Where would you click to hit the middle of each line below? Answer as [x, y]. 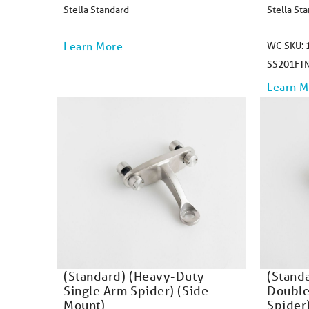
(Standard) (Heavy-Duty [134, 276]
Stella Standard [96, 10]
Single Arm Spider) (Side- [139, 290]
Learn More [93, 46]
